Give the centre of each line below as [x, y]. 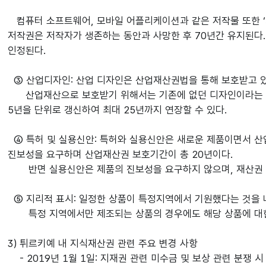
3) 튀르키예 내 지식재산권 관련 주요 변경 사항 [103, 243]
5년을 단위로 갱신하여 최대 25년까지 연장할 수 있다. [118, 110]
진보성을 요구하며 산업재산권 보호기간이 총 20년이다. [121, 154]
